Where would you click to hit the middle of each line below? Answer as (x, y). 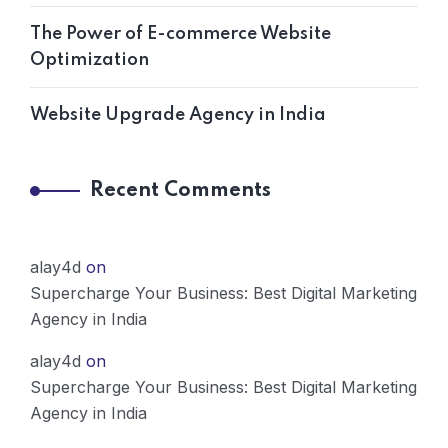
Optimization (89, 59)
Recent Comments (180, 190)
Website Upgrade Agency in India (178, 114)
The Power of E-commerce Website (180, 33)
